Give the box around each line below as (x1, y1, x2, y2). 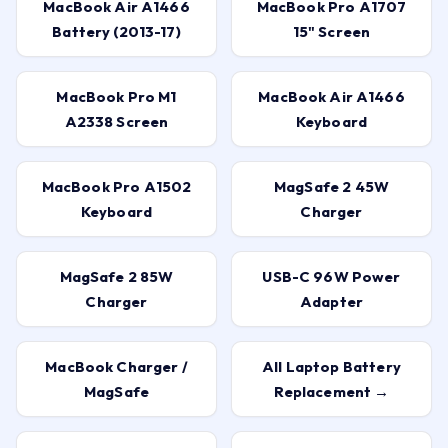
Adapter (299, 292, 364, 312)
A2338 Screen (64, 112, 169, 132)
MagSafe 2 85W (59, 267, 174, 287)
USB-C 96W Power (262, 267, 401, 287)
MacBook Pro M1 (56, 87, 177, 107)
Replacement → (273, 382, 390, 402)
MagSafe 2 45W (274, 177, 389, 197)
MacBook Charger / (45, 357, 188, 377)
